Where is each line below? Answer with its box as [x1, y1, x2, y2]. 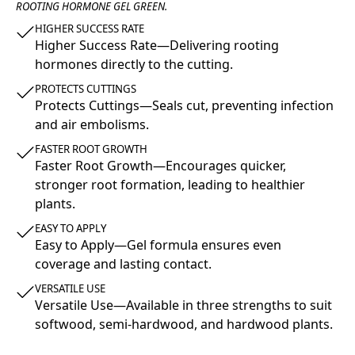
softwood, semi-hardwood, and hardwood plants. [34, 315, 333, 334]
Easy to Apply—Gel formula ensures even [34, 236, 281, 254]
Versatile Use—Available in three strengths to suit [34, 296, 332, 315]
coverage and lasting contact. [34, 255, 212, 273]
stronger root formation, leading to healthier [34, 176, 305, 194]
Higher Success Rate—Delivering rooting [34, 36, 279, 54]
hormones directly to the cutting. [34, 55, 233, 73]
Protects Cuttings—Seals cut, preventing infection [34, 97, 334, 115]
